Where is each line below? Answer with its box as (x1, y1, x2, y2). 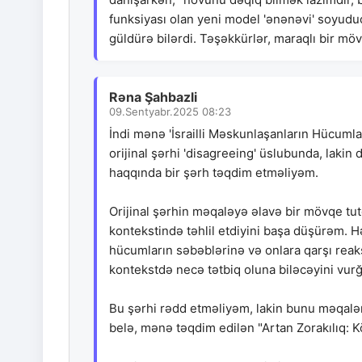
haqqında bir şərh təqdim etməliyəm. (109, 165, 318, 181)
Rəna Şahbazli (109, 89, 197, 106)
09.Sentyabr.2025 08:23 (109, 105, 231, 119)
